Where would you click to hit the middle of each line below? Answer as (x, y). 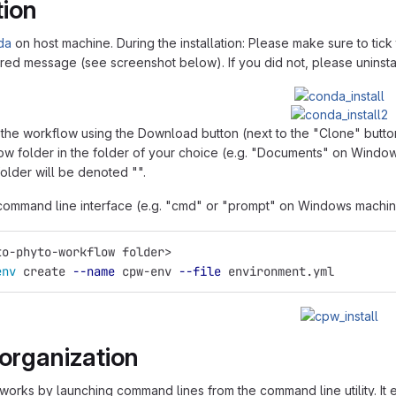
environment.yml (278, 271)
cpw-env (147, 271)
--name (94, 271)
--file (200, 271)
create (48, 271)
